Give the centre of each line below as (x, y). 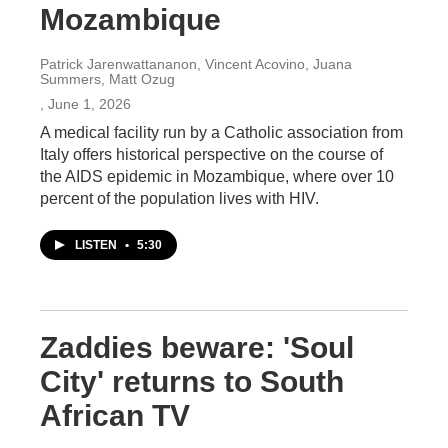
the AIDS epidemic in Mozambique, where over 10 (217, 176)
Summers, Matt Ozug (107, 79)
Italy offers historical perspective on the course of (211, 154)
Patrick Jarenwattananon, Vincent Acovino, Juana (196, 64)
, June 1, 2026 (85, 104)
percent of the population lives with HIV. (179, 198)
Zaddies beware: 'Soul (197, 347)
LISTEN (97, 245)
